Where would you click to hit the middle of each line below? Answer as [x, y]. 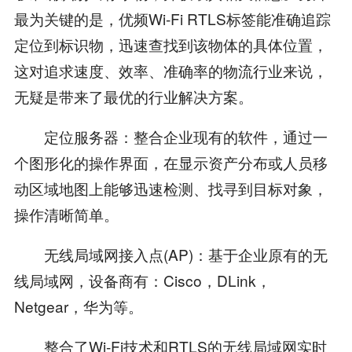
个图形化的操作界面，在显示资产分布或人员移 [170, 163]
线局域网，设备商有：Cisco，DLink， [142, 280]
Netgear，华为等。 [78, 306]
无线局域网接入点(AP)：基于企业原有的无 [170, 255]
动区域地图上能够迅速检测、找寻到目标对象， [170, 189]
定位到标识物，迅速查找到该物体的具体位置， [170, 45]
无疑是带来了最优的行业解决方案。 [133, 97]
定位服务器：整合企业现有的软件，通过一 [170, 137]
